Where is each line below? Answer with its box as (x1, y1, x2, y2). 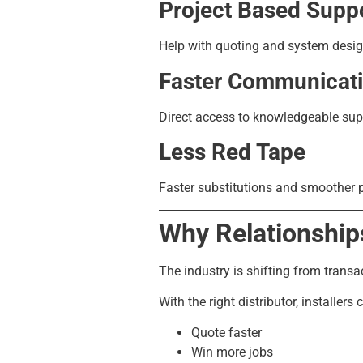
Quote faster (191, 325, 262, 341)
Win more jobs (191, 344, 273, 361)
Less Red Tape (159, 139, 305, 166)
